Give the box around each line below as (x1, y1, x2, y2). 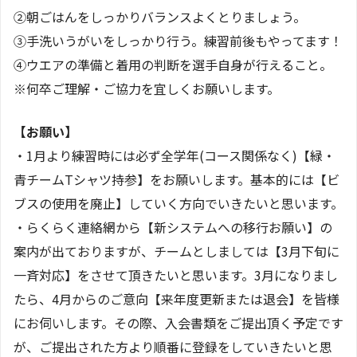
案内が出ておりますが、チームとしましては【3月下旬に (14, 241, 339, 261)
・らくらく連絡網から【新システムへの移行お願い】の (14, 217, 332, 237)
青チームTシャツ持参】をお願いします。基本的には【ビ (14, 169, 339, 189)
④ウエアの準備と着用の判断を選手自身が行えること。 (14, 54, 332, 74)
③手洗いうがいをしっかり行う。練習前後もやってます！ (14, 30, 343, 50)
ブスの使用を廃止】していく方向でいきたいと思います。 (14, 193, 343, 213)
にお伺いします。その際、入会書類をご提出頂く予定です (14, 312, 343, 332)
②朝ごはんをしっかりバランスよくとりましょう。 (14, 6, 306, 26)
